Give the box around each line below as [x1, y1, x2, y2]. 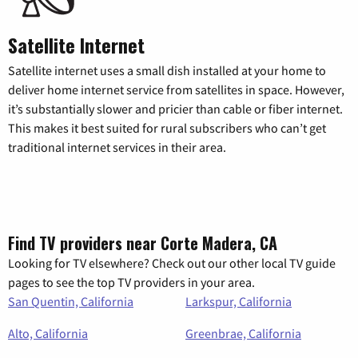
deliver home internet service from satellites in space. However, [8, 82, 344, 98]
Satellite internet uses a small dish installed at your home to [8, 62, 326, 79]
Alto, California [8, 325, 88, 342]
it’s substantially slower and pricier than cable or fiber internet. [8, 101, 343, 117]
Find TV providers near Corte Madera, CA [8, 231, 277, 256]
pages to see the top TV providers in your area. [8, 274, 255, 291]
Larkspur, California [185, 293, 292, 310]
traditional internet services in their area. [8, 139, 226, 156]
